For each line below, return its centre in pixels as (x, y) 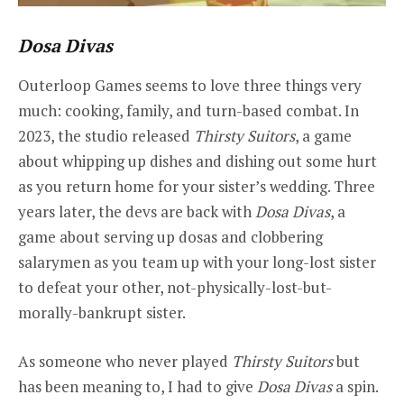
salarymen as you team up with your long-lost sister (197, 262)
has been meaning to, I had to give (138, 387)
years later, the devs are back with (137, 212)
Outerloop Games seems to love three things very (190, 86)
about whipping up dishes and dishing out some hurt (197, 161)
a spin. (355, 387)
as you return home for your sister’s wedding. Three (197, 187)
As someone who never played (125, 362)
